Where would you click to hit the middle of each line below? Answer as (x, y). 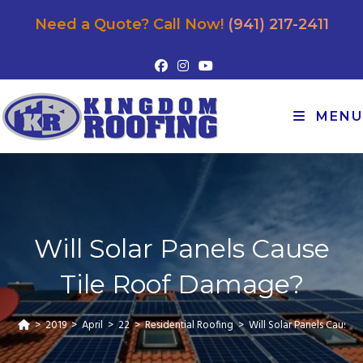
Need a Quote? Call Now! (131, 24)
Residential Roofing (190, 325)
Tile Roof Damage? (181, 284)
